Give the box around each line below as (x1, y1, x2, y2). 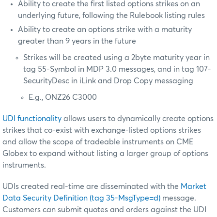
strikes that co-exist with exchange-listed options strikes (2, 126, 201, 135)
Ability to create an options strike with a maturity (18, 26, 192, 34)
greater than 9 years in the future (18, 37, 136, 46)
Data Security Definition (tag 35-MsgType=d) (2, 194, 160, 202)
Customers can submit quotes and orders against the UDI (2, 206, 206, 214)
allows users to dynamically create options (62, 115, 214, 123)
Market (181, 183, 206, 191)
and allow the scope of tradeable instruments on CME (2, 138, 193, 146)
